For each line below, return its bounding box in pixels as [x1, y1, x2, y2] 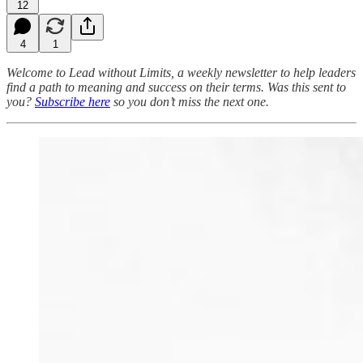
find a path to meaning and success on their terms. [6, 79, 264, 94]
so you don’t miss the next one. [110, 94, 269, 109]
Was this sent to [267, 79, 346, 94]
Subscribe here [35, 94, 110, 109]
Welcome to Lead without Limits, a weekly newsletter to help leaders [6, 65, 356, 79]
